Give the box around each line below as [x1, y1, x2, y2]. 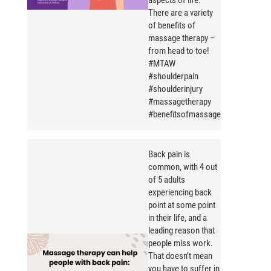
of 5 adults [148, 174, 185, 186]
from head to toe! [148, 45, 209, 57]
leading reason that [148, 225, 215, 237]
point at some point [148, 200, 215, 211]
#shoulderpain [148, 71, 198, 82]
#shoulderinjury [148, 83, 203, 95]
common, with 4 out [148, 162, 217, 173]
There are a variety [148, 7, 213, 19]
